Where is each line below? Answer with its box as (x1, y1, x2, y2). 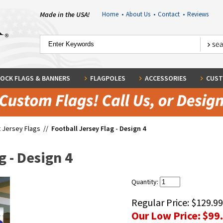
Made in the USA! (40, 10, 90, 19)
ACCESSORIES (144, 74, 187, 83)
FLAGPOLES (90, 74, 125, 83)
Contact (157, 10, 183, 18)
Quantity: (131, 177, 160, 186)
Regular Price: (131, 196, 191, 209)
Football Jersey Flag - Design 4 (51, 124, 146, 133)
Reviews (187, 10, 209, 18)
